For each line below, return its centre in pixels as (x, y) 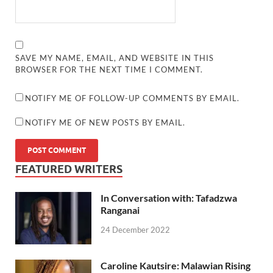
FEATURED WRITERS (69, 169)
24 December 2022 (135, 229)
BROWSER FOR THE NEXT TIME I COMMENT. (109, 70)
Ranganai (120, 210)
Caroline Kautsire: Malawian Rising (175, 266)
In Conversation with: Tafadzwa (169, 198)
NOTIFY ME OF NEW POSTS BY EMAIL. (105, 123)
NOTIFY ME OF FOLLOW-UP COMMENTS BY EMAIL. (133, 98)
